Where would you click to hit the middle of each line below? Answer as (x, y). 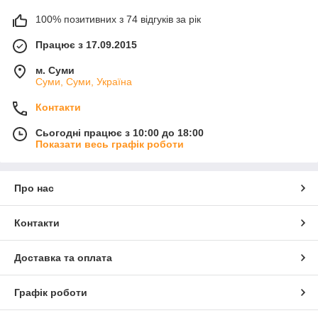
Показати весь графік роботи (110, 144)
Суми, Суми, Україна (84, 82)
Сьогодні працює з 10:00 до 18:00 (120, 133)
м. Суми (55, 71)
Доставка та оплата (63, 258)
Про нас (34, 188)
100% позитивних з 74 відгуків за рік (118, 20)
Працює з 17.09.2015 (86, 45)
